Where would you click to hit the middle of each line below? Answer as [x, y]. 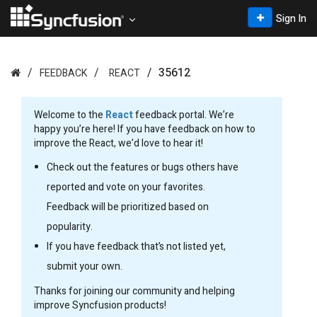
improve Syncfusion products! [100, 305]
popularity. [70, 227]
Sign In [291, 19]
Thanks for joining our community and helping [134, 291]
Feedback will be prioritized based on [128, 207]
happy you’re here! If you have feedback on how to [145, 129]
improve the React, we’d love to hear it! [119, 143]
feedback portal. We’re [184, 115]
